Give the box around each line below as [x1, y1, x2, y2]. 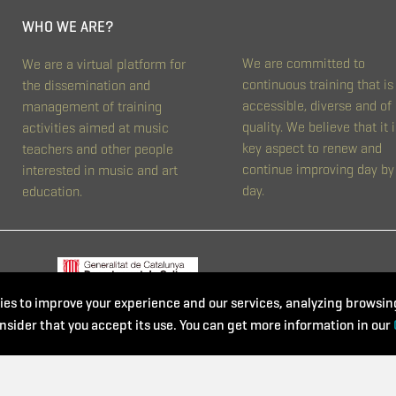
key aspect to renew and [242, 139, 382, 156]
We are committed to [242, 54, 365, 72]
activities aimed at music [22, 118, 170, 136]
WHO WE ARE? [22, 17, 115, 36]
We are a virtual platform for [22, 55, 187, 72]
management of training [22, 97, 163, 115]
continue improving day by [242, 160, 394, 178]
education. [22, 182, 83, 200]
